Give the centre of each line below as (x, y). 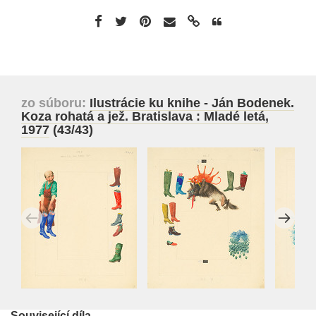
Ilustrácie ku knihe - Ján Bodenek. (192, 103)
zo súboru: (55, 103)
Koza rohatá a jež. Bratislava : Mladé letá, (145, 117)
